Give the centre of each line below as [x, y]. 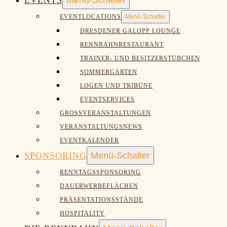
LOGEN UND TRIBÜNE [116, 86]
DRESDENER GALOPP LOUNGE [130, 31]
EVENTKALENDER [89, 140]
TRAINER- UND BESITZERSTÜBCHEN [140, 58]
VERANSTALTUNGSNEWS [101, 127]
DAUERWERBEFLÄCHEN [99, 186]
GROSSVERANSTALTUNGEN [103, 113]
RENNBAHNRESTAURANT [122, 45]
